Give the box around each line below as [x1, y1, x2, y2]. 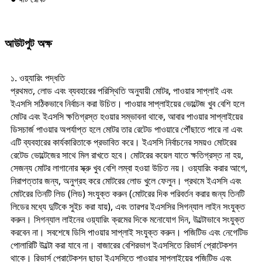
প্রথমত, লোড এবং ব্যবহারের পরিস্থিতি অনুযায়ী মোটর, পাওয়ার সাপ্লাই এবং [11, 84, 233, 97]
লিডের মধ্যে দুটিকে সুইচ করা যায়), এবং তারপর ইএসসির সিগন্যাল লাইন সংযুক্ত [11, 199, 245, 213]
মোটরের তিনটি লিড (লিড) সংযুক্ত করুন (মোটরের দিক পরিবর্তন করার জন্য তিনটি [11, 187, 244, 200]
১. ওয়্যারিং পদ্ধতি [11, 71, 65, 84]
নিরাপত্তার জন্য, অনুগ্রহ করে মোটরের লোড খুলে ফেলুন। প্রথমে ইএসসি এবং [11, 174, 242, 187]
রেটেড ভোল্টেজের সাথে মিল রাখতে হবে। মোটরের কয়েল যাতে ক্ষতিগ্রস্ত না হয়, [11, 148, 243, 161]
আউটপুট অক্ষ [5, 37, 52, 50]
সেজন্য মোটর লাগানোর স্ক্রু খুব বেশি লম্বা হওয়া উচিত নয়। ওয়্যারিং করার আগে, [11, 161, 247, 174]
